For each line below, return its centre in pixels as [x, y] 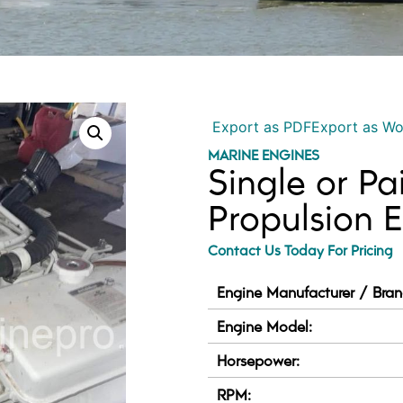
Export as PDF [260, 127]
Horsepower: [259, 360]
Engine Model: [265, 326]
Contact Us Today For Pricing [301, 250]
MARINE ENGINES [264, 155]
